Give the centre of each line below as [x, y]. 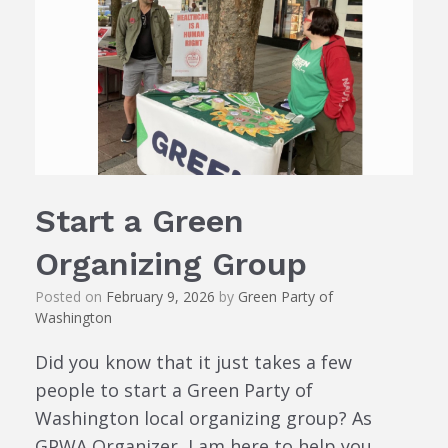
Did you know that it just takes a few [193, 362]
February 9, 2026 [160, 297]
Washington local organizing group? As [203, 418]
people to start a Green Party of [174, 390]
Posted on [75, 297]
